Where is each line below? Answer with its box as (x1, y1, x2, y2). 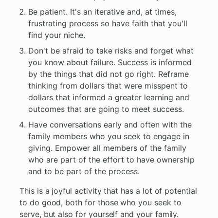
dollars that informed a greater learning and (28, 92, 190, 103)
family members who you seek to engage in (28, 131, 190, 142)
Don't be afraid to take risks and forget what (28, 46, 194, 56)
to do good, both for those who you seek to (19, 198, 182, 208)
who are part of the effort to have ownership (28, 155, 195, 165)
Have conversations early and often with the (28, 120, 192, 130)
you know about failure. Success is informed (28, 57, 192, 68)
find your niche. (28, 30, 86, 40)
